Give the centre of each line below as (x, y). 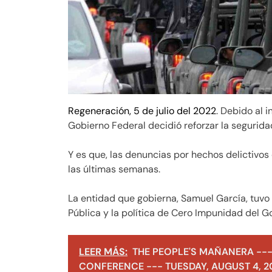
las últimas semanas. (114, 169)
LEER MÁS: (103, 252)
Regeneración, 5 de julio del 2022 (142, 111)
